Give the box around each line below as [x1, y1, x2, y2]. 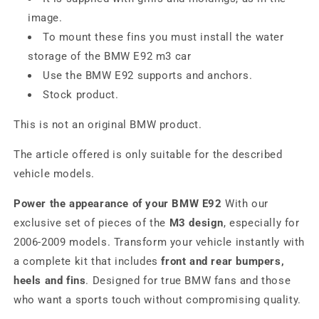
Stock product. [43, 88, 119, 101]
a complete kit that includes [14, 255, 162, 268]
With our [221, 197, 269, 210]
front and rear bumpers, [161, 255, 285, 268]
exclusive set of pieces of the [14, 216, 169, 229]
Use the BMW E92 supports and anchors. [43, 69, 253, 82]
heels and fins [14, 274, 86, 287]
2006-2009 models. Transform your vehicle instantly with [14, 236, 305, 249]
